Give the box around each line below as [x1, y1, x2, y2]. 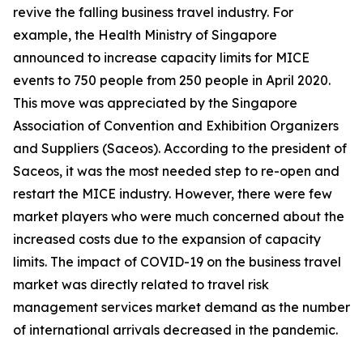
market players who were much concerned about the [13, 208, 344, 225]
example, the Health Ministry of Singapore [13, 27, 277, 44]
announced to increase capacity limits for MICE [13, 49, 310, 66]
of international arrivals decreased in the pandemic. [13, 322, 338, 339]
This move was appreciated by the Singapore [13, 95, 297, 112]
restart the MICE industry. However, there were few [13, 186, 332, 203]
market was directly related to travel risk [13, 276, 269, 293]
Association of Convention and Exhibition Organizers [13, 117, 339, 135]
